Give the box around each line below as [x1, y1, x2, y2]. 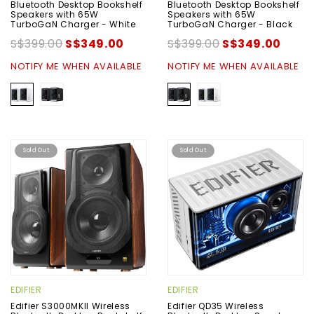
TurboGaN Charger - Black [168, 18, 293, 30]
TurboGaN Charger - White [11, 18, 136, 30]
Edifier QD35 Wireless [168, 299, 264, 312]
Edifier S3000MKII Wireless [11, 299, 130, 312]
